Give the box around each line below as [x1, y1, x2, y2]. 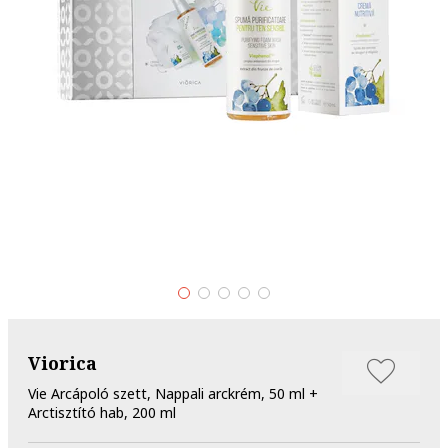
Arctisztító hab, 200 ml [28, 402, 176, 422]
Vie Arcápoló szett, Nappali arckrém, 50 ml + [28, 383, 318, 403]
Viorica [28, 350, 97, 375]
